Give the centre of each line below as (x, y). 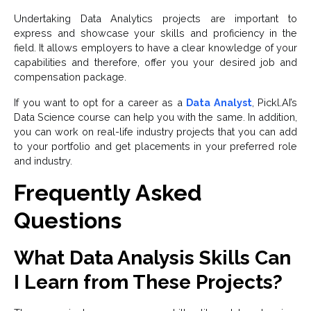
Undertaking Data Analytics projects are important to (155, 19)
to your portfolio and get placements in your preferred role (155, 146)
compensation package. (72, 77)
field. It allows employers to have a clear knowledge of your (155, 48)
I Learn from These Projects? (148, 283)
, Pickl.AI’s (274, 103)
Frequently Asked (108, 193)
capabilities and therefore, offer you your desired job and (155, 62)
